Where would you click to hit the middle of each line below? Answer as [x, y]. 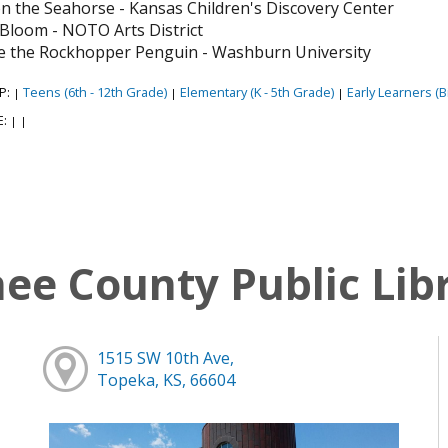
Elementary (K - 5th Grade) [256, 91]
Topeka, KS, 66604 [166, 379]
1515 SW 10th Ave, [166, 357]
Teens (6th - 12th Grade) [94, 91]
